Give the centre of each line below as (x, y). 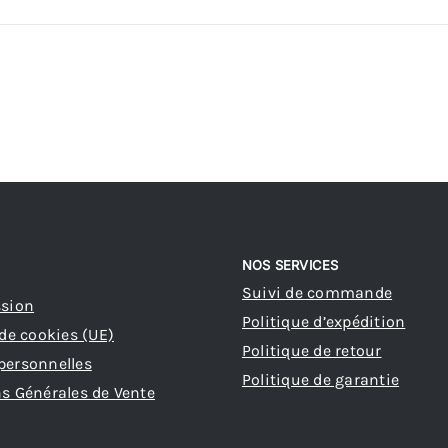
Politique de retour (312, 351)
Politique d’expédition (324, 322)
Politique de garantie (321, 380)
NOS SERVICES (290, 265)
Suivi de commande (317, 293)
